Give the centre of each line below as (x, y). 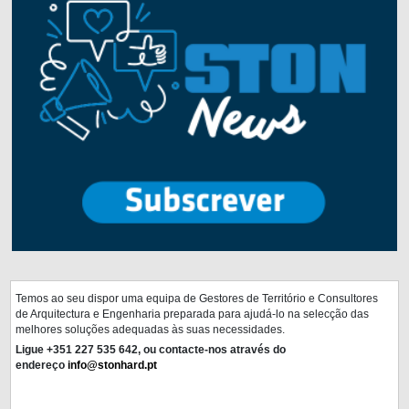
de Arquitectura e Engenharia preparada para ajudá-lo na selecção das (193, 314)
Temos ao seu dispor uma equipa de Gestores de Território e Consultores (197, 299)
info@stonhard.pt (113, 365)
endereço (42, 365)
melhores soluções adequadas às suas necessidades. (151, 330)
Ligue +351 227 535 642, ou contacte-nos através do (151, 350)
